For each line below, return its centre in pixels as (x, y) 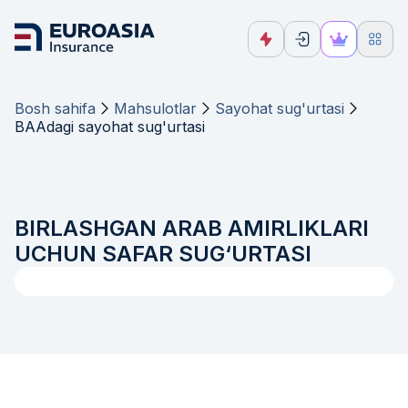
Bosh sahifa (55, 108)
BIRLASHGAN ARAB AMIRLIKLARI (192, 228)
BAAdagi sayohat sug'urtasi (110, 127)
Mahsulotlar (155, 108)
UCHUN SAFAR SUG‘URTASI (163, 254)
